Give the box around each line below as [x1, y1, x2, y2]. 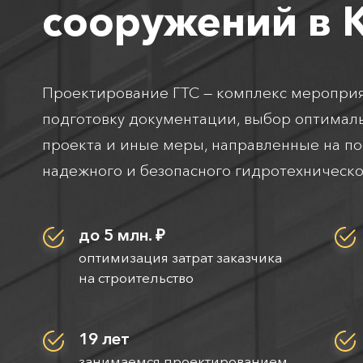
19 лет [79, 329, 130, 349]
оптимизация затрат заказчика [79, 249, 282, 267]
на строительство [79, 269, 194, 287]
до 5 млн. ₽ [79, 225, 165, 246]
